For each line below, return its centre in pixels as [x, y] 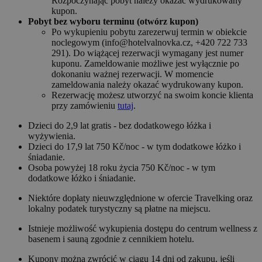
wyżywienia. [52, 136]
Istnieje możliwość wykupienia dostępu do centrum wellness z [143, 229]
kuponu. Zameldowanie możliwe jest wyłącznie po [145, 64]
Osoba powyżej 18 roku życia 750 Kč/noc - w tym [122, 168]
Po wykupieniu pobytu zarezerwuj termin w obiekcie [149, 32]
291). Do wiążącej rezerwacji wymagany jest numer [147, 53]
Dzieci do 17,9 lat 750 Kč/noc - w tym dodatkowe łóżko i [135, 147]
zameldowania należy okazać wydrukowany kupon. [147, 85]
